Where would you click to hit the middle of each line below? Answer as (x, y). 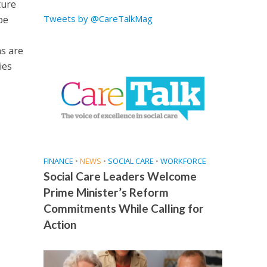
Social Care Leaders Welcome (120, 176)
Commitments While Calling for (123, 209)
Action (60, 225)
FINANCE (58, 161)
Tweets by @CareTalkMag (98, 18)
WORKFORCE (183, 161)
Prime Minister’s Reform (106, 193)
